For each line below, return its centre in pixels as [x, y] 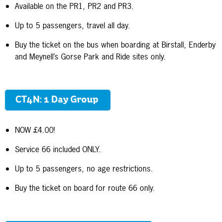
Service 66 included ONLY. [58, 149]
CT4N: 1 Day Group [58, 100]
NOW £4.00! [35, 130]
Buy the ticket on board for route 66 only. [86, 188]
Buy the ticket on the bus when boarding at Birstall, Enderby [115, 44]
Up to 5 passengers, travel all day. [74, 25]
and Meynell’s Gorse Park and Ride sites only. [92, 56]
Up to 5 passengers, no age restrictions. [85, 168]
